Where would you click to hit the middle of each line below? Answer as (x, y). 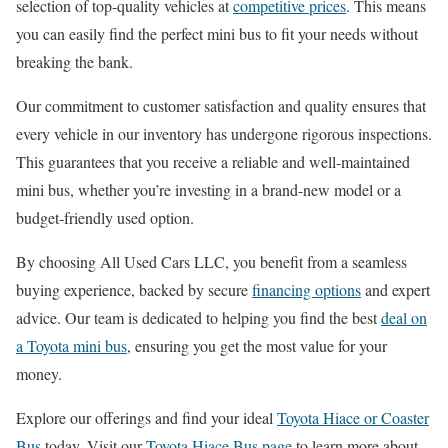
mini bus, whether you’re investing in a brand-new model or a (208, 190)
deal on (404, 318)
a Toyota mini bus (71, 346)
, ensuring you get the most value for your (257, 346)
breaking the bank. (74, 62)
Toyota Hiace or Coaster (353, 418)
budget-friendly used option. (105, 218)
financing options (306, 290)
